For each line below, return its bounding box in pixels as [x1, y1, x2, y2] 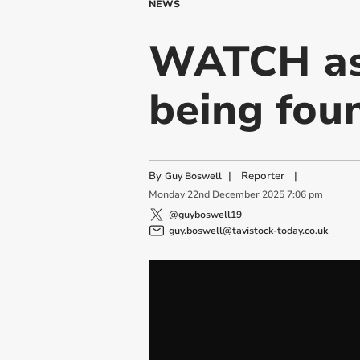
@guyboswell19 [168, 207, 242, 221]
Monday [148, 188, 185, 202]
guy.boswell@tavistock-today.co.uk [168, 223, 328, 237]
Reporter [240, 169, 284, 183]
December [211, 188, 260, 202]
